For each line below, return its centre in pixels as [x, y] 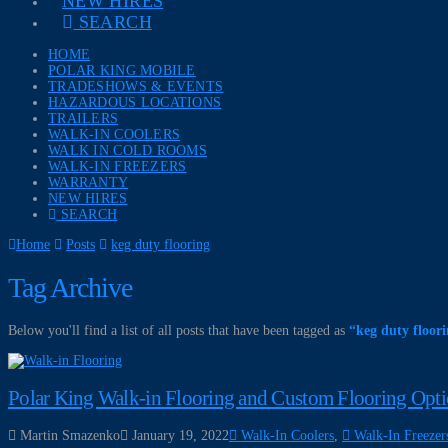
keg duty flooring [160, 244]
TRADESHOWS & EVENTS [136, 86]
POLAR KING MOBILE [122, 70]
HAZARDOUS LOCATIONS [135, 102]
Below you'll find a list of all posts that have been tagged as [178, 330]
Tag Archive [70, 287]
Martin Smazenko [68, 436]
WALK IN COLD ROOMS [128, 150]
